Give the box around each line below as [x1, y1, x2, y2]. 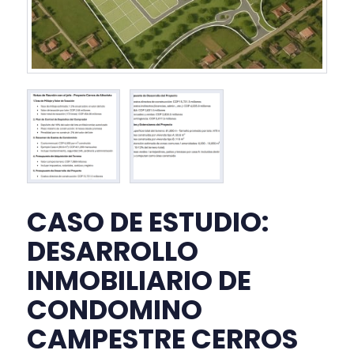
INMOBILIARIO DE [26, 262, 251, 300]
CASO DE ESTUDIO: [26, 203, 269, 242]
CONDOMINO [26, 291, 202, 330]
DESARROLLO [26, 232, 198, 271]
